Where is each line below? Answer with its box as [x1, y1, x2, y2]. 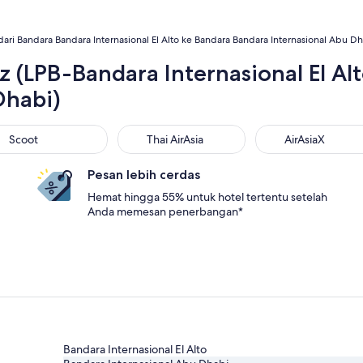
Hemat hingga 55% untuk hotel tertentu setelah [88, 190, 327, 204]
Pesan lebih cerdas [88, 167, 200, 182]
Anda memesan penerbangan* [88, 204, 243, 219]
